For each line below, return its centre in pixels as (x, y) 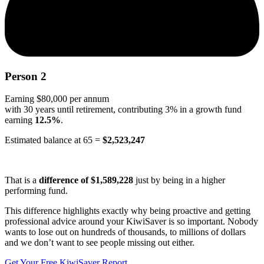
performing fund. (36, 191)
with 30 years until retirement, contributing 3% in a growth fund (123, 110)
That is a (22, 180)
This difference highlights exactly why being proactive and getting (128, 211)
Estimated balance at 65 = (54, 140)
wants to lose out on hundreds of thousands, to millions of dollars (125, 232)
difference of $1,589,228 (86, 180)
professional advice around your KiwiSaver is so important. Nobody (131, 222)
